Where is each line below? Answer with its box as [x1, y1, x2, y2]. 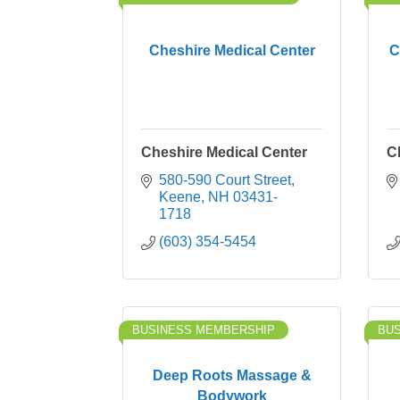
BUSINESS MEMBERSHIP [132, 323, 275, 337]
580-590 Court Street [159, 172, 291, 187]
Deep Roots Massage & [152, 367, 312, 383]
